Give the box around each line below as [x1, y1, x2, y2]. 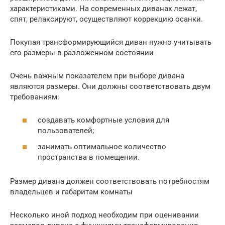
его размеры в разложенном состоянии [10, 48, 154, 57]
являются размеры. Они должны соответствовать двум [10, 81, 210, 91]
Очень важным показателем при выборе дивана [10, 71, 184, 80]
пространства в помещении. [38, 152, 140, 162]
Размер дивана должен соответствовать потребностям [10, 176, 209, 186]
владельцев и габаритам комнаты [10, 187, 133, 196]
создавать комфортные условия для [38, 116, 169, 125]
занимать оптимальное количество [38, 142, 166, 151]
